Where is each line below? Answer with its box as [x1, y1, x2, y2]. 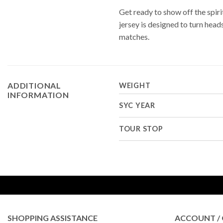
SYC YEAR [119, 101, 155, 110]
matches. [119, 32, 149, 41]
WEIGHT [119, 81, 151, 90]
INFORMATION [7, 90, 69, 100]
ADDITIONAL [7, 80, 62, 90]
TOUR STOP [119, 124, 163, 133]
